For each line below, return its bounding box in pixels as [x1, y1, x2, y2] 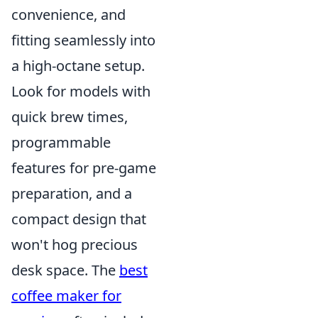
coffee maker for [11, 285, 121, 305]
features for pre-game [11, 158, 156, 177]
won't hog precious [11, 234, 138, 254]
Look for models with [11, 81, 150, 101]
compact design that [11, 209, 146, 229]
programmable [11, 132, 111, 152]
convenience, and [11, 4, 126, 24]
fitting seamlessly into [11, 30, 155, 50]
